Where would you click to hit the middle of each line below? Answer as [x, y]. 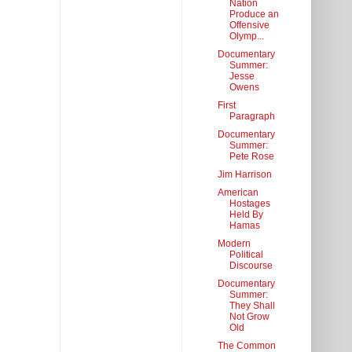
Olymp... [246, 37]
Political [246, 255]
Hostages [249, 204]
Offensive [249, 26]
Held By [246, 215]
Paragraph [252, 117]
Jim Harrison [244, 175]
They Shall [252, 306]
